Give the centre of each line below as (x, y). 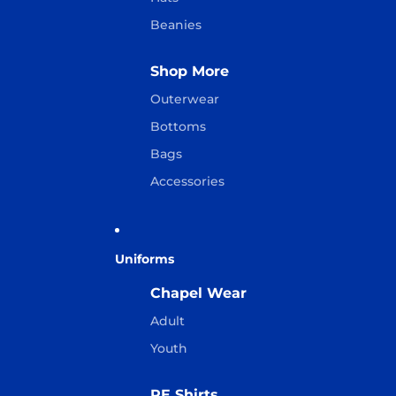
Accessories (187, 181)
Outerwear (185, 99)
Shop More (190, 71)
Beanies (176, 25)
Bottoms (178, 126)
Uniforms (145, 259)
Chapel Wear (198, 293)
